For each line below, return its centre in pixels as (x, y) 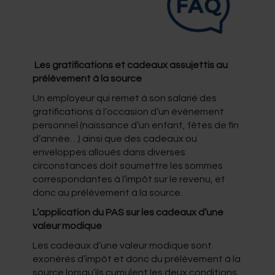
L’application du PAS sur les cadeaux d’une (128, 212)
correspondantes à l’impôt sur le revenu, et (129, 179)
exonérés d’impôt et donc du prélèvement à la (136, 259)
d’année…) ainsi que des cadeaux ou (114, 138)
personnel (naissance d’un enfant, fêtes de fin (135, 125)
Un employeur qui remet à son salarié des (124, 98)
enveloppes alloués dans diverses (109, 152)
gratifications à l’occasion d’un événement (128, 111)
